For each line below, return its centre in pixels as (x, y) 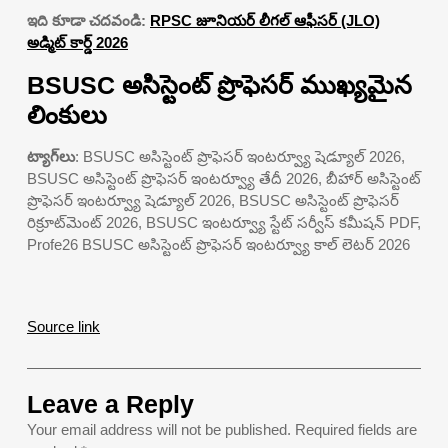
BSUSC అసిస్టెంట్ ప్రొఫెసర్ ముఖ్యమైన (219, 84)
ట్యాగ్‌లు (51, 156)
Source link (63, 326)
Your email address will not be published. (159, 429)
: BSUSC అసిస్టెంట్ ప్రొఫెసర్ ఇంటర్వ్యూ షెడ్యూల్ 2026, (240, 156)
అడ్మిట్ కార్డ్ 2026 (77, 42)
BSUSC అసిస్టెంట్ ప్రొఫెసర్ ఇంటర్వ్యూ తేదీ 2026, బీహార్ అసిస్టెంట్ (224, 178)
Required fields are (356, 429)
